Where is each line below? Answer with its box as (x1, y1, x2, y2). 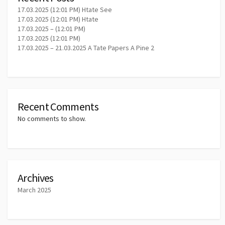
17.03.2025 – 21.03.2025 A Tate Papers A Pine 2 (18, 43, 154, 53)
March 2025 (18, 185, 51, 194)
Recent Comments (18, 99, 99, 114)
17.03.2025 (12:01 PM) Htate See (18, 5, 112, 15)
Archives (18, 170, 54, 185)
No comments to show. (18, 114, 86, 124)
